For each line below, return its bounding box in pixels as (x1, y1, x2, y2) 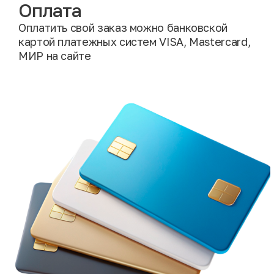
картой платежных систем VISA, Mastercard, (18, 35, 251, 48)
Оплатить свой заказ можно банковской (18, 21, 228, 34)
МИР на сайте (18, 49, 91, 62)
